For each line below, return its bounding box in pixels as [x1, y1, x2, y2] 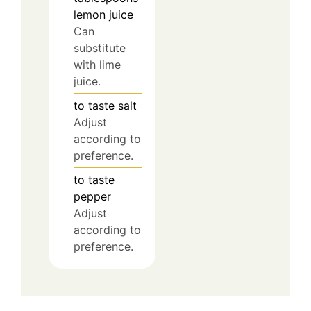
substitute [74, 41, 126, 56]
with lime [74, 58, 121, 72]
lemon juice [74, 8, 133, 22]
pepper [74, 190, 111, 204]
